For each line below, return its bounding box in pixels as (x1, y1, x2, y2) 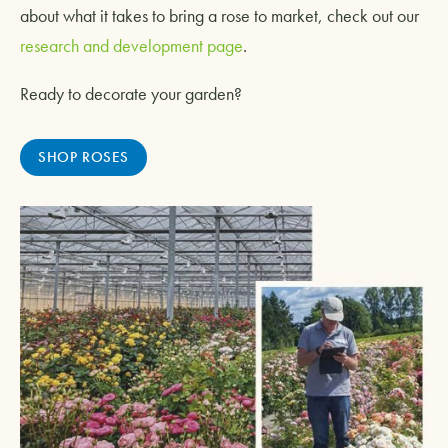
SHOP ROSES (38, 146, 129, 167)
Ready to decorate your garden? (20, 81, 242, 105)
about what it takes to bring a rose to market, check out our (20, 3, 419, 27)
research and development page (20, 33, 243, 57)
